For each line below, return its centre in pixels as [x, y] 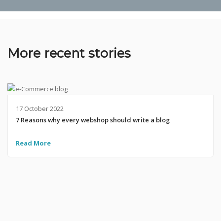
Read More [33, 143]
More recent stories [69, 53]
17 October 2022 [39, 109]
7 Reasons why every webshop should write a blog [92, 120]
